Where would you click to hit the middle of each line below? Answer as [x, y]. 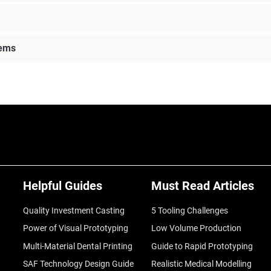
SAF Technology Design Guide [78, 264]
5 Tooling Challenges [189, 211]
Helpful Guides [62, 186]
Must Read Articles [202, 186]
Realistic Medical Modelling [201, 264]
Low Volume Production [196, 228]
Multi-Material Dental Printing [77, 246]
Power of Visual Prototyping [75, 228]
